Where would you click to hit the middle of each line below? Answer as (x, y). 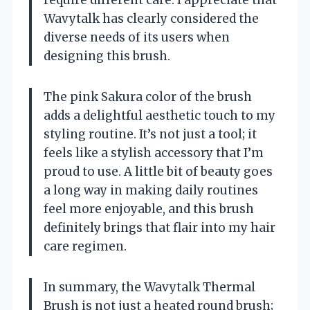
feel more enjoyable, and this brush (149, 209)
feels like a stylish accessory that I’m (154, 153)
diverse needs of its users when (137, 37)
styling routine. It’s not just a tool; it (150, 134)
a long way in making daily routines (151, 190)
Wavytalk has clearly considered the (151, 18)
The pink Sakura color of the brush (148, 97)
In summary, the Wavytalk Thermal (149, 287)
